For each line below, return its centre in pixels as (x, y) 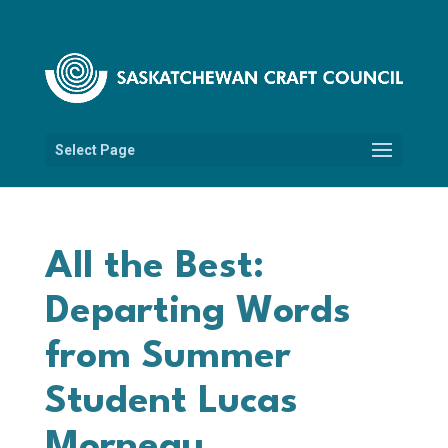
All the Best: (154, 266)
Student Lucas (171, 401)
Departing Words (197, 311)
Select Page (94, 149)
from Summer (167, 356)
